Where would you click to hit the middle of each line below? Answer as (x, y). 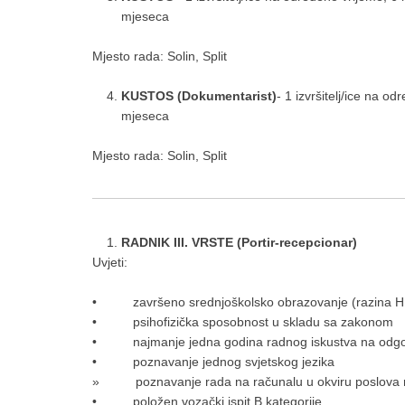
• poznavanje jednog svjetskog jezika (213, 362)
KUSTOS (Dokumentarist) (199, 96)
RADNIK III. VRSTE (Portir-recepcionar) (239, 242)
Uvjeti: (110, 262)
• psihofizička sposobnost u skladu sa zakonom (243, 322)
